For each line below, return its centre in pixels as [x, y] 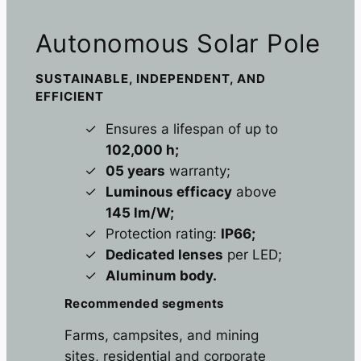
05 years [135, 170]
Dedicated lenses [164, 254]
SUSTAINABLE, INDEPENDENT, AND [150, 79]
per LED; [252, 254]
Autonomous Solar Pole [178, 44]
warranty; [197, 170]
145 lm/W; [139, 212]
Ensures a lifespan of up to [191, 129]
